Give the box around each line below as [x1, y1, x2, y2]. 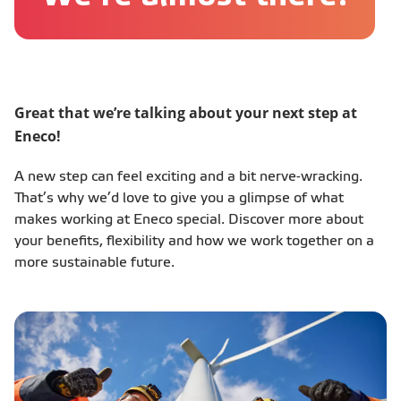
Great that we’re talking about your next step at [14, 103, 357, 123]
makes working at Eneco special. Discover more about [14, 213, 363, 227]
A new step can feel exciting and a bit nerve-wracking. [14, 170, 363, 184]
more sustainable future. [14, 256, 175, 270]
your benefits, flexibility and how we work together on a [14, 235, 374, 249]
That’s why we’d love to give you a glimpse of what [14, 192, 344, 206]
